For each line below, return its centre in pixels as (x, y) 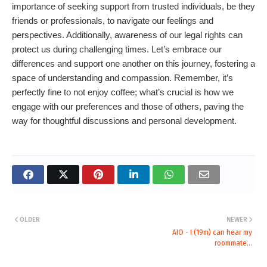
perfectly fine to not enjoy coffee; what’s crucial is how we (123, 92)
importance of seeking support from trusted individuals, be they (133, 7)
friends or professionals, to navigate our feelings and (113, 21)
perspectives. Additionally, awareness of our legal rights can (127, 35)
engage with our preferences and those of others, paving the (128, 107)
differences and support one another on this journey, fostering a (133, 64)
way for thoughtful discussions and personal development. (124, 121)
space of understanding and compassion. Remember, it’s (122, 78)
